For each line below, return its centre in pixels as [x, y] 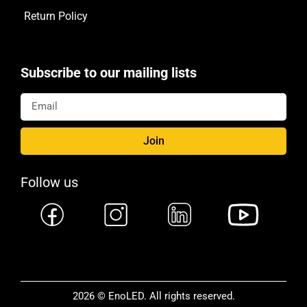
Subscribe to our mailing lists [109, 72]
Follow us [49, 182]
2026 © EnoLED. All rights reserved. [153, 296]
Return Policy [56, 16]
